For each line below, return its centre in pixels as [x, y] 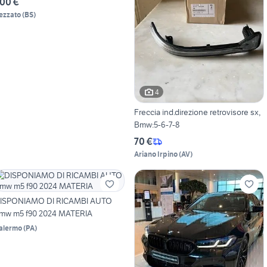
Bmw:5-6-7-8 [156, 125]
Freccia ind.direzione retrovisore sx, [197, 112]
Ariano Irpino [156, 154]
